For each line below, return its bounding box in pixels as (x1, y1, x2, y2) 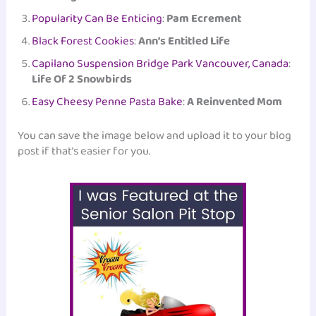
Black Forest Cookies (32, 31, 135, 51)
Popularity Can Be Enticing (32, 8, 163, 28)
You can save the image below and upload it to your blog (18, 126, 292, 145)
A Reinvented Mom (187, 92, 283, 111)
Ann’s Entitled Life (138, 31, 231, 51)
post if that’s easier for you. (18, 141, 151, 161)
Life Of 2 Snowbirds (32, 69, 133, 89)
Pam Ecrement (166, 8, 242, 28)
